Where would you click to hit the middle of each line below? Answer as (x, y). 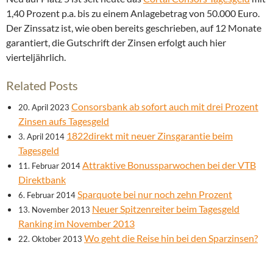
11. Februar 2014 (49, 166)
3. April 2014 (41, 137)
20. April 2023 (44, 108)
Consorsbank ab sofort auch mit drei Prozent (165, 107)
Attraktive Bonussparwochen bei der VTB (169, 165)
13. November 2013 (54, 210)
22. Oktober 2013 (50, 239)
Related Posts (42, 86)
